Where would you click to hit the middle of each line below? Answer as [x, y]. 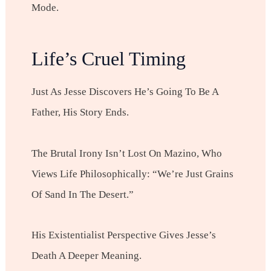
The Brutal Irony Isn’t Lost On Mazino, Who [126, 153]
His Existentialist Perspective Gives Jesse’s [123, 235]
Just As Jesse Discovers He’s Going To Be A [125, 92]
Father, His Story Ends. [80, 113]
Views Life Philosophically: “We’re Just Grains [132, 174]
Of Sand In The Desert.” [82, 194]
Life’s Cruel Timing [108, 58]
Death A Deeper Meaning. [86, 256]
